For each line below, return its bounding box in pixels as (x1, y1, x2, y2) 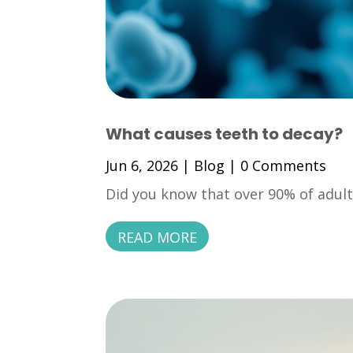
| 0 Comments (225, 156, 327, 176)
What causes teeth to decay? (106, 123, 344, 146)
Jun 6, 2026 (106, 156, 179, 176)
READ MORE (117, 228, 198, 247)
